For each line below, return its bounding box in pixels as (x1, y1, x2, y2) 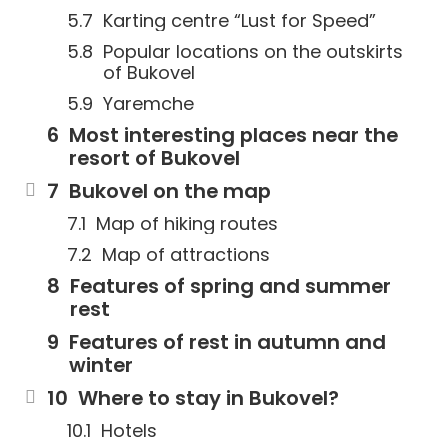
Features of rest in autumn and (69, 328, 386, 356)
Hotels (101, 418, 157, 443)
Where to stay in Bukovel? (78, 384, 339, 412)
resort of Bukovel (69, 144, 240, 172)
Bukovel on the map (69, 177, 271, 205)
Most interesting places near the (69, 121, 398, 149)
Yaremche (103, 91, 194, 116)
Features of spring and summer (70, 272, 391, 300)
